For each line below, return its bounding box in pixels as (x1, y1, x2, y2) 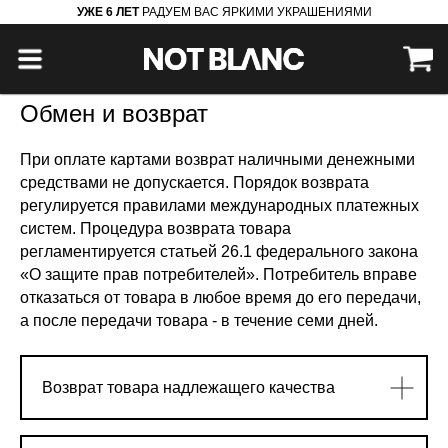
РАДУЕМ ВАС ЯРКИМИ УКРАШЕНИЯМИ (138, 5, 372, 19)
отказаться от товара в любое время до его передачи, (20, 289, 421, 306)
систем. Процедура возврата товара (20, 220, 291, 237)
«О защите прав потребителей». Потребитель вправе (20, 266, 417, 283)
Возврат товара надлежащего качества (42, 379, 335, 396)
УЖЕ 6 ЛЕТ (76, 5, 139, 19)
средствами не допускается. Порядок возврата (20, 174, 369, 191)
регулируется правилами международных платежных (20, 197, 419, 214)
